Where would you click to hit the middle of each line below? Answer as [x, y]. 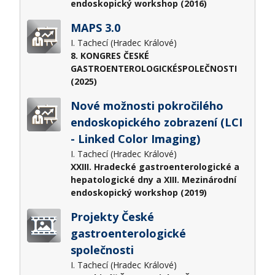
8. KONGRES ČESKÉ [110, 55]
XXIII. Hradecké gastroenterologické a [155, 166]
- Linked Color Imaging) [135, 138]
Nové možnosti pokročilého [147, 105]
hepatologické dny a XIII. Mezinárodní [153, 179]
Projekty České [112, 216]
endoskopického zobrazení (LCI [156, 122]
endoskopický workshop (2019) [138, 192]
